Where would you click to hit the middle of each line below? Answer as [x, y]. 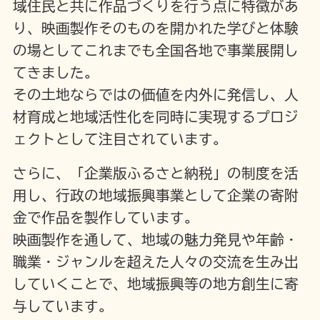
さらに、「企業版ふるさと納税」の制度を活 [155, 173]
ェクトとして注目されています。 [120, 139]
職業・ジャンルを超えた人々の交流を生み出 [155, 261]
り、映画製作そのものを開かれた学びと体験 [155, 29]
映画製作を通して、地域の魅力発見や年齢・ [155, 239]
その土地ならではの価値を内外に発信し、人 [155, 95]
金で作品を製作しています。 [105, 217]
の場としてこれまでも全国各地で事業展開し [155, 51]
